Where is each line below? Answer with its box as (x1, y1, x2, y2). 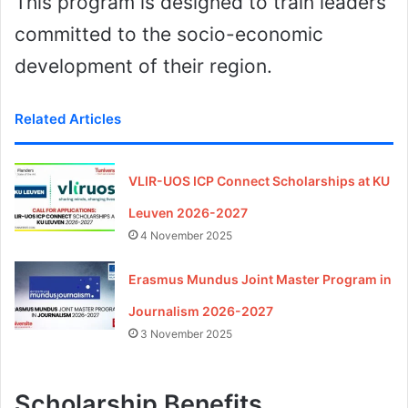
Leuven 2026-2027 (128, 205, 249, 221)
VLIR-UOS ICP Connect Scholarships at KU (128, 173, 391, 189)
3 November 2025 (140, 327, 233, 342)
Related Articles (15, 110, 121, 128)
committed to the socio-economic (15, 23, 323, 46)
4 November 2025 (140, 229, 233, 243)
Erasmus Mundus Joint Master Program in (128, 271, 393, 288)
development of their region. (15, 55, 272, 78)
